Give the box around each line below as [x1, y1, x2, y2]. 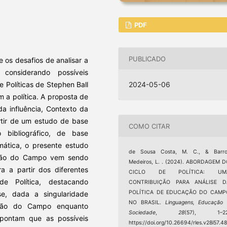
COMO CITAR [129, 122, 170, 130]
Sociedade [129, 209, 156, 216]
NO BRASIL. [129, 199, 165, 206]
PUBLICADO [129, 54, 166, 63]
